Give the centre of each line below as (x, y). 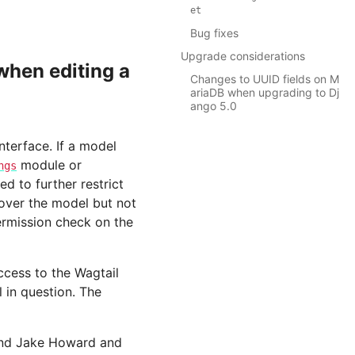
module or (49, 165)
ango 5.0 (214, 106)
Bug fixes (214, 33)
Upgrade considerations (243, 56)
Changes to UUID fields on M (265, 79)
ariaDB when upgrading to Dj (265, 93)
